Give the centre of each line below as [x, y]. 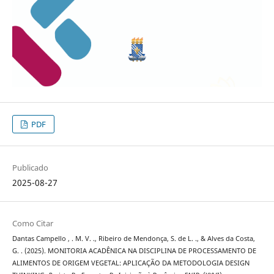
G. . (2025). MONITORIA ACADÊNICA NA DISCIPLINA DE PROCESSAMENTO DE [134, 251]
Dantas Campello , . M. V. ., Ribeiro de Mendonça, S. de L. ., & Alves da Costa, [133, 239]
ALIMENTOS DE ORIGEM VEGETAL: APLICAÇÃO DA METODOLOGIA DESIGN [131, 263]
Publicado [30, 168]
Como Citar [32, 224]
